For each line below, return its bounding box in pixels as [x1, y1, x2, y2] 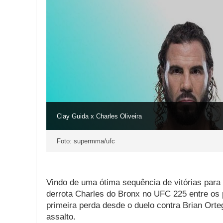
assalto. [46, 212, 76, 222]
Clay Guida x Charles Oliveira [56, 112, 142, 120]
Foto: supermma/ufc [56, 137, 115, 145]
